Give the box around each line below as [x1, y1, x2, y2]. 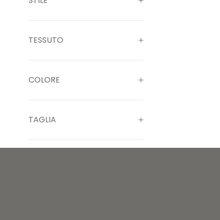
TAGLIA [28, 114, 56, 125]
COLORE [28, 74, 60, 85]
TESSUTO [28, 34, 63, 46]
